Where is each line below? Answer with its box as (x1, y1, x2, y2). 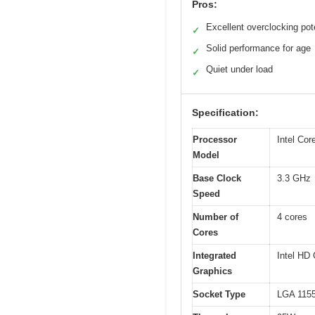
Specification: (192, 107, 259, 119)
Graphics (193, 266, 232, 277)
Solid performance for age (206, 43, 311, 54)
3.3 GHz (277, 173, 311, 184)
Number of (193, 212, 238, 223)
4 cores (277, 212, 307, 223)
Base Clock (193, 173, 241, 184)
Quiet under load (206, 64, 273, 75)
